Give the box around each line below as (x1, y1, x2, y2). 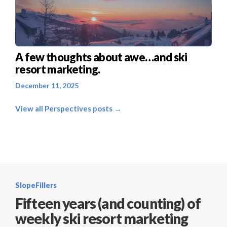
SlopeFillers (15, 181, 57, 190)
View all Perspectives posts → (15, 104, 122, 113)
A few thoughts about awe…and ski (15, 50, 187, 64)
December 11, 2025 (15, 81, 79, 90)
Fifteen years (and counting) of (15, 195, 201, 212)
